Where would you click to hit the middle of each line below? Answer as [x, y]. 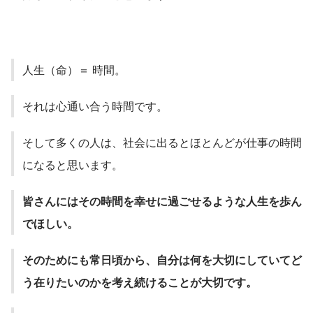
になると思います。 [73, 165]
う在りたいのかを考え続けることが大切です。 [140, 282]
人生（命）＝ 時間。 [74, 70]
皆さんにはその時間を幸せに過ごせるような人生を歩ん [162, 201]
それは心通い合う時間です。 [95, 106]
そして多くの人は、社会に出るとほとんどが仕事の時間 [162, 143]
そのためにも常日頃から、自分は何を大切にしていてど [162, 260]
